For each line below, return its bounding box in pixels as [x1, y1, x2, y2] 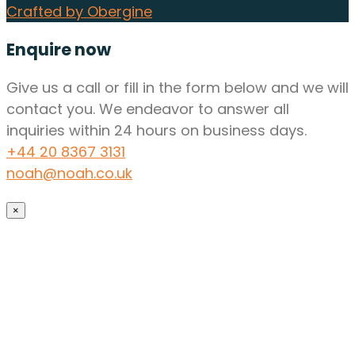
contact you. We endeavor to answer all [6, 98, 289, 119]
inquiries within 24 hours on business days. [6, 120, 307, 140]
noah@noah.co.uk [6, 162, 132, 183]
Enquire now [6, 37, 111, 61]
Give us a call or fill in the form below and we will [6, 77, 349, 97]
